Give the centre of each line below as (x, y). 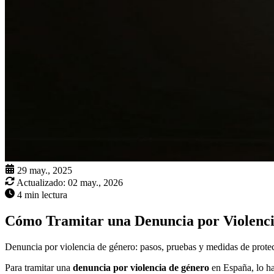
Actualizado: (41, 183)
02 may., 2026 (95, 183)
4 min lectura (42, 195)
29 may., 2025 (45, 171)
